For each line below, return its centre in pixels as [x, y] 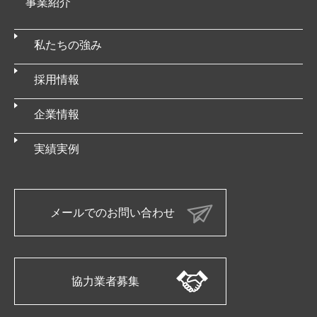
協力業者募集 [105, 281]
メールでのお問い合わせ [113, 213]
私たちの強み [68, 45]
